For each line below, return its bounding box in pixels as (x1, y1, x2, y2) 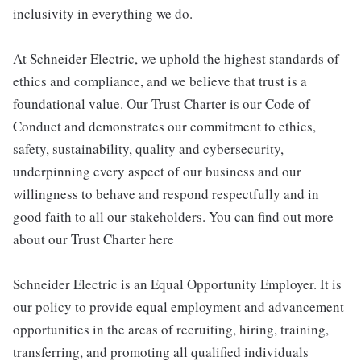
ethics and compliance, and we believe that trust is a (13, 72, 307, 90)
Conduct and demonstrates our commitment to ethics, (13, 117, 316, 135)
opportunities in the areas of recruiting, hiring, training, (13, 320, 329, 338)
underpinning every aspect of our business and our (13, 162, 301, 180)
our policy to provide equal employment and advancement (13, 297, 344, 316)
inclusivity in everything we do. (13, 4, 193, 23)
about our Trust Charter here (13, 230, 174, 248)
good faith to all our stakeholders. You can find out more (13, 207, 334, 226)
